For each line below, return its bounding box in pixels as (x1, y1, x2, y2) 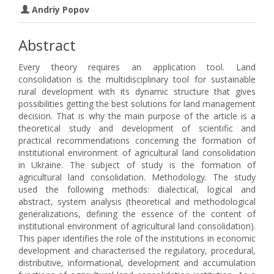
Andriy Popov (29, 4, 89, 15)
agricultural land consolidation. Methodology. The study (18, 171, 256, 183)
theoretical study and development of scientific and (18, 122, 256, 134)
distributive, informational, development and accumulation (18, 257, 256, 268)
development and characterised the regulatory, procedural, (18, 245, 256, 256)
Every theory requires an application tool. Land (18, 61, 256, 73)
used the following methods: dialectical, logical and (18, 183, 256, 195)
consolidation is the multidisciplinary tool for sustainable (18, 73, 256, 85)
